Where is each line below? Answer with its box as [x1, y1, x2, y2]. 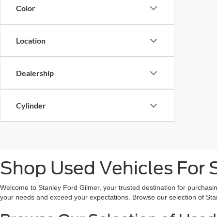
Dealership [16, 68, 54, 77]
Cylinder [16, 101, 46, 110]
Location [16, 36, 46, 45]
